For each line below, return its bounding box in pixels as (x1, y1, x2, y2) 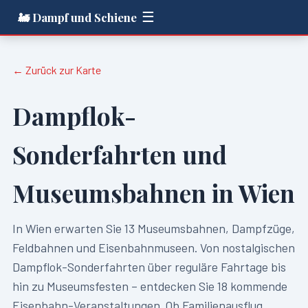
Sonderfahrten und (12, 138, 227, 171)
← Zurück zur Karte (12, 63, 101, 76)
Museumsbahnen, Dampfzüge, (134, 221, 295, 236)
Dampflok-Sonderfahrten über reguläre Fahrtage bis (12, 259, 286, 274)
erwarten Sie (51, 221, 124, 236)
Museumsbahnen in (12, 177, 239, 210)
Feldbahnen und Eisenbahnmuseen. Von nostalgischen (12, 240, 295, 255)
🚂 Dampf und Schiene (18, 9, 137, 25)
